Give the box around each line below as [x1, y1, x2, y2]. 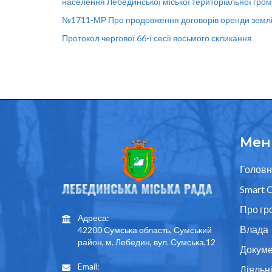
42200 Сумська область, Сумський [78, 224, 212, 235]
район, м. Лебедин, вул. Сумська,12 [78, 236, 216, 247]
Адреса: [78, 212, 109, 223]
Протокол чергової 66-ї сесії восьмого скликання [62, 33, 252, 44]
